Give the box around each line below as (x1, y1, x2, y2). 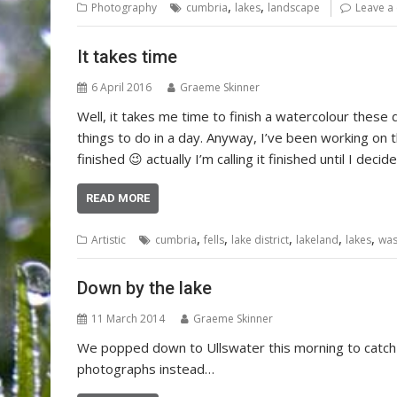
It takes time (77, 45, 177, 67)
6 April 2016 (91, 79, 152, 95)
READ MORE (86, 191, 150, 205)
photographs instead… (77, 360, 214, 378)
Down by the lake (77, 277, 212, 300)
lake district (231, 231, 289, 247)
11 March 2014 (91, 311, 165, 327)
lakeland (296, 231, 339, 247)
